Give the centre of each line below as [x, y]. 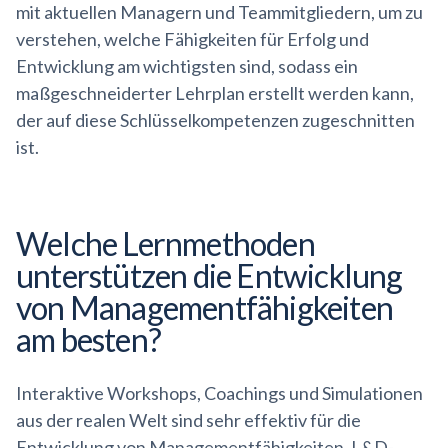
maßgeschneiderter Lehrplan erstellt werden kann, [215, 93]
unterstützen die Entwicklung [209, 275]
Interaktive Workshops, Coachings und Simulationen [219, 393]
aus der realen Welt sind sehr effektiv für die [188, 420]
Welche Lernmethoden [165, 243]
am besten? [88, 339]
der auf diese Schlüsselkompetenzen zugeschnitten [215, 120]
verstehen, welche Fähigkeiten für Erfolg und [192, 39]
